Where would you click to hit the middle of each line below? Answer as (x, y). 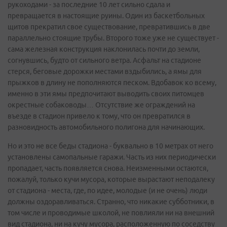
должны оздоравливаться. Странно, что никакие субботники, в (111, 202)
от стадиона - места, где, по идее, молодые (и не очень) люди (107, 191)
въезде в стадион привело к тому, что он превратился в (99, 116)
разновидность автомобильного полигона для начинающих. (106, 127)
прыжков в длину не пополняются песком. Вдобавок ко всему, (112, 83)
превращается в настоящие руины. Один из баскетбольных (106, 16)
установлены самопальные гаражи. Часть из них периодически (112, 157)
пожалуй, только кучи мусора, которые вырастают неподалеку (111, 179)
